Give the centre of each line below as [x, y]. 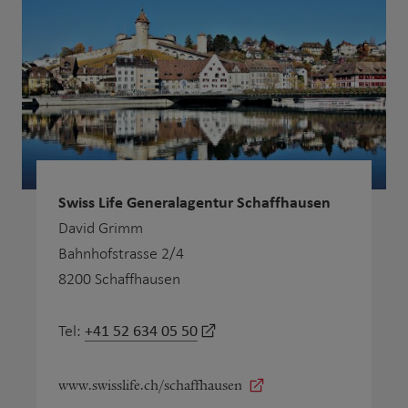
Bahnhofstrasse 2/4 [121, 254]
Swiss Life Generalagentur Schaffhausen [194, 202]
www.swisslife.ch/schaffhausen [150, 385]
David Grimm [101, 229]
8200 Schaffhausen [119, 280]
